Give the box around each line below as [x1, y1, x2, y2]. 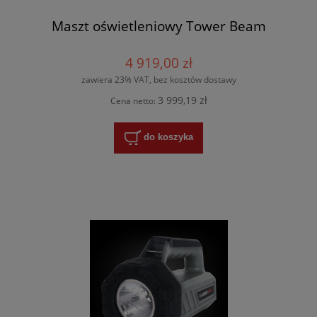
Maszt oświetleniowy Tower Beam [51, 16, 266, 36]
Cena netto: [110, 95, 158, 108]
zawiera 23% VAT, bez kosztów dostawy [81, 73, 236, 86]
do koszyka [143, 132, 193, 143]
